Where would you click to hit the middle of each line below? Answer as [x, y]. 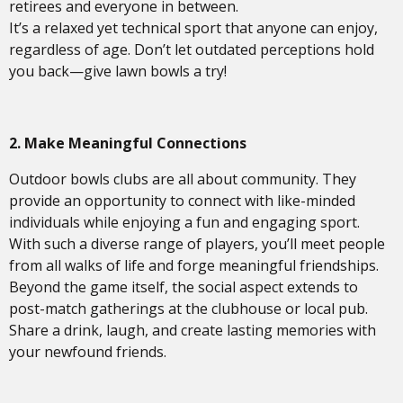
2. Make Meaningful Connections [128, 143]
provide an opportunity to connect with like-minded [182, 201]
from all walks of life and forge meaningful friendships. [194, 265]
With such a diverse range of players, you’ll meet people [197, 244]
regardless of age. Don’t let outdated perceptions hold [192, 49]
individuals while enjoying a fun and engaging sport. [184, 222]
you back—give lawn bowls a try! [118, 71]
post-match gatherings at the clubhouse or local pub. [188, 309]
